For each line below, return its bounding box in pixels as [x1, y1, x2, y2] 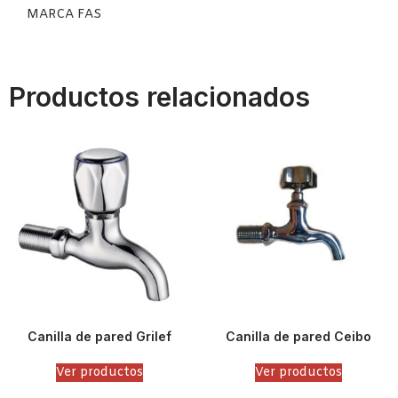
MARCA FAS [27, 6, 101, 24]
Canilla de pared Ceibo [226, 328, 371, 344]
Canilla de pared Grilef [28, 328, 171, 344]
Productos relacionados [9, 80, 310, 113]
